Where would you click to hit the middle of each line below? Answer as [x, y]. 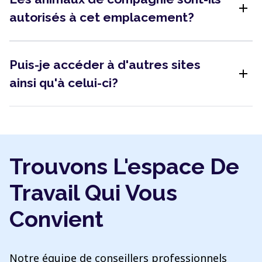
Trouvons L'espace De [124, 166]
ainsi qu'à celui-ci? [64, 83]
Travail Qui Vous [93, 193]
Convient [56, 219]
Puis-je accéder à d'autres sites [105, 65]
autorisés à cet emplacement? [102, 17]
